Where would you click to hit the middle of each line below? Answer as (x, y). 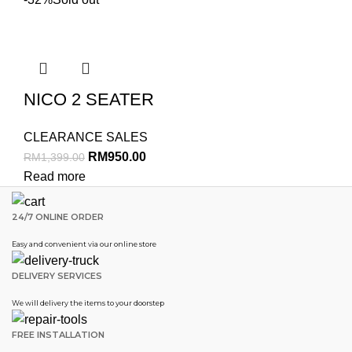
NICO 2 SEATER (89, 99)
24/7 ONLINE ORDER (58, 216)
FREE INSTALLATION (58, 335)
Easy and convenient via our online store (84, 244)
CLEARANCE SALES (86, 137)
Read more (55, 176)
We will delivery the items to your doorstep (88, 303)
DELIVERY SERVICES (57, 276)
